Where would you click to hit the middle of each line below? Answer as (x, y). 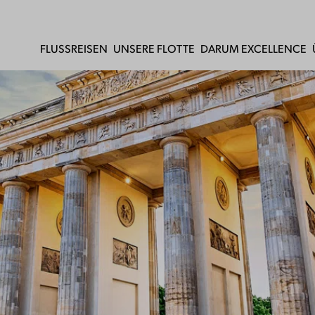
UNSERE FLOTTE (154, 48)
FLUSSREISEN (74, 48)
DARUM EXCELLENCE (253, 48)
